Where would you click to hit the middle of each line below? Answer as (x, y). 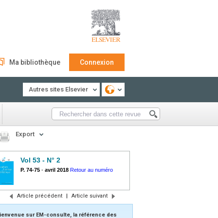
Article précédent (39, 196)
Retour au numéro (91, 170)
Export (25, 134)
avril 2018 (57, 170)
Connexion (97, 62)
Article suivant (89, 196)
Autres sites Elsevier (58, 89)
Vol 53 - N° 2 (40, 160)
